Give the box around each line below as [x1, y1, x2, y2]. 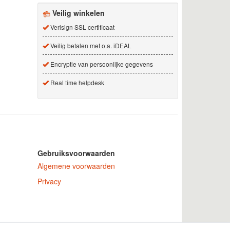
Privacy [37, 176, 61, 187]
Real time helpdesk [48, 78, 104, 87]
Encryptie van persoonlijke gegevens [48, 59, 153, 68]
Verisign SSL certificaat [48, 22, 114, 31]
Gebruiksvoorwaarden [37, 148, 115, 159]
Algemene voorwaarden [37, 161, 115, 171]
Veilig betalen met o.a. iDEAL [48, 41, 131, 50]
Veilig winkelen [52, 7, 105, 18]
